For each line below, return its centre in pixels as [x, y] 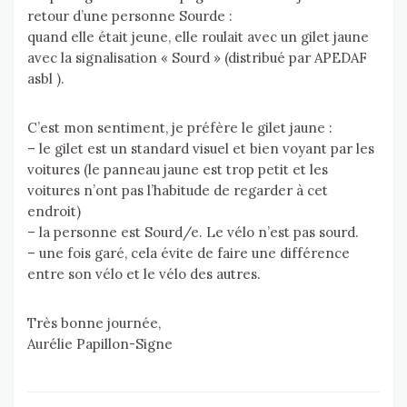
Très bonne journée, [94, 323]
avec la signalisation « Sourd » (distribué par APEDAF [197, 58]
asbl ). [46, 79]
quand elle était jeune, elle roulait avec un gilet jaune [198, 37]
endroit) [54, 212]
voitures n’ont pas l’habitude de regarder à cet [178, 191]
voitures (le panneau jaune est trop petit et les [178, 170]
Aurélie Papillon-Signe [100, 344]
